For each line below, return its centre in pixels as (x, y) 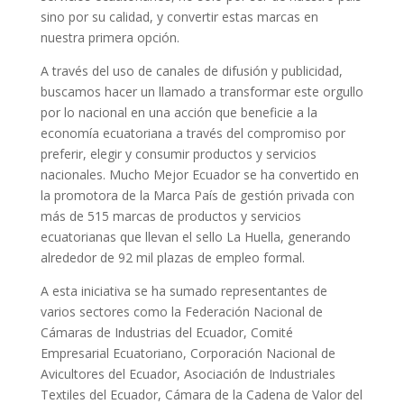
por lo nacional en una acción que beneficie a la (179, 112)
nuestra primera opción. (110, 37)
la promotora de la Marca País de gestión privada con (197, 195)
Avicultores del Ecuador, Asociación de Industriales (188, 374)
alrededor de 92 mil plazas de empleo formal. (172, 257)
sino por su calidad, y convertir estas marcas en (179, 17)
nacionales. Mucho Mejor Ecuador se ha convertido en (199, 174)
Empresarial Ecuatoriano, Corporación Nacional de (188, 353)
